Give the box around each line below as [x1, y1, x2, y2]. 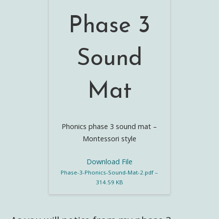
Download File [86, 156, 132, 166]
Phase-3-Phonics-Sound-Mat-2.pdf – [61, 168, 158, 176]
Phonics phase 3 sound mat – [62, 122, 157, 131]
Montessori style [82, 134, 136, 144]
